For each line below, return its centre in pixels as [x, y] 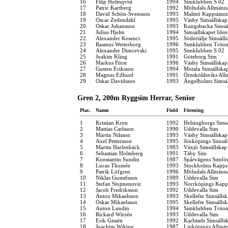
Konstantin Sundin [118, 159]
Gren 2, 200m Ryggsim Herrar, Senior [136, 98]
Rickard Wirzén [114, 214]
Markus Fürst [111, 62]
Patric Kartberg [113, 7]
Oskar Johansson [115, 26]
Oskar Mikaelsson [117, 202]
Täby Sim [195, 153]
